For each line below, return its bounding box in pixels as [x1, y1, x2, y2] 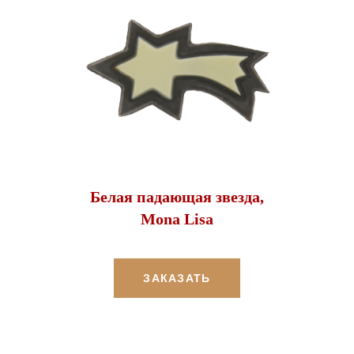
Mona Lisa [141, 210, 213, 228]
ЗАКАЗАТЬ [143, 272, 211, 285]
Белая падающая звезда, [90, 188, 264, 206]
